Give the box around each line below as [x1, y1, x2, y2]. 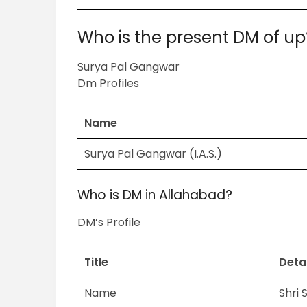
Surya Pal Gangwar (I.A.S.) [84, 146, 223, 162]
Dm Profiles [77, 75, 140, 92]
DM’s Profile [77, 214, 141, 231]
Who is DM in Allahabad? [77, 186, 233, 205]
